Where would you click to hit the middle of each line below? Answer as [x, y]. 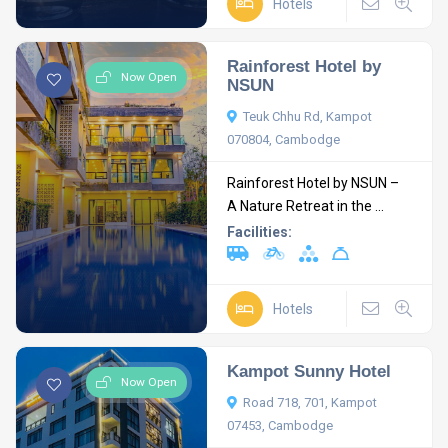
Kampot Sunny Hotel [309, 371]
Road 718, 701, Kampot [310, 402]
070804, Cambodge [284, 139]
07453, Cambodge [280, 425]
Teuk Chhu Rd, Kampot [308, 116]
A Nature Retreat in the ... [306, 206]
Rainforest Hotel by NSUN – [313, 183]
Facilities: [260, 232]
